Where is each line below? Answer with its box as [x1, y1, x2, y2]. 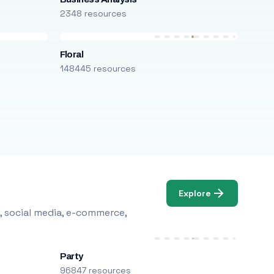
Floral [59, 50, 84, 59]
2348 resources [59, 8, 127, 19]
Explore [179, 187, 212, 199]
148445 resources [59, 63, 136, 74]
